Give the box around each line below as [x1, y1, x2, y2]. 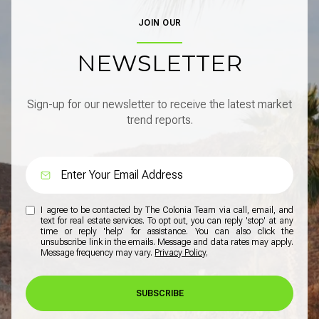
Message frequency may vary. [41, 247, 155, 258]
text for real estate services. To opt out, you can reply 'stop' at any [41, 215, 293, 226]
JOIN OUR [137, 18, 182, 28]
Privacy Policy [155, 247, 206, 258]
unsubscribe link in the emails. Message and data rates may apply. [41, 236, 293, 247]
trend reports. [126, 113, 193, 127]
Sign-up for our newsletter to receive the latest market [27, 97, 292, 111]
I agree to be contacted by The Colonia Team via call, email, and [41, 204, 293, 215]
